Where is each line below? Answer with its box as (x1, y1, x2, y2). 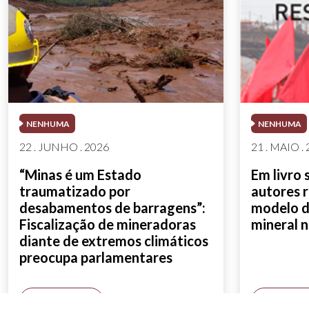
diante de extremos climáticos (19, 232, 208, 250)
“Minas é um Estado (19, 166, 141, 183)
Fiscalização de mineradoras (19, 216, 196, 233)
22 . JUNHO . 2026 (19, 140, 109, 154)
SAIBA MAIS (31, 294, 92, 308)
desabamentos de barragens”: (19, 199, 206, 217)
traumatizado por (19, 183, 130, 200)
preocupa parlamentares (19, 249, 172, 266)
